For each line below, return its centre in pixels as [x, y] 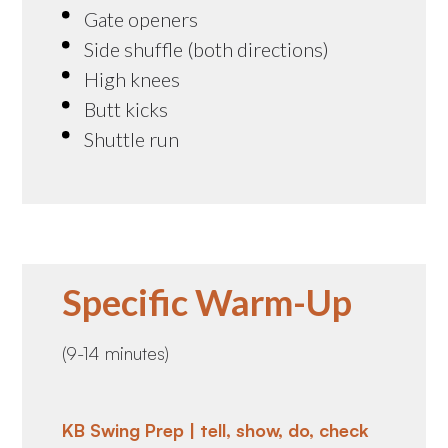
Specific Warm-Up [207, 301]
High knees [132, 78]
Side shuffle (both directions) [207, 48]
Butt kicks [126, 108]
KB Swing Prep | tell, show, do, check [216, 429]
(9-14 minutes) [116, 352]
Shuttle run [132, 138]
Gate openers [141, 18]
